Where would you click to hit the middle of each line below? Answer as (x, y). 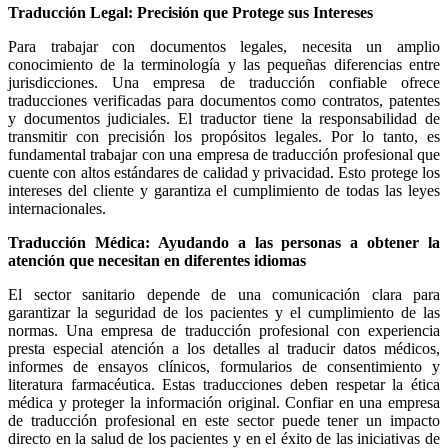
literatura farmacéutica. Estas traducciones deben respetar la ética (224, 385)
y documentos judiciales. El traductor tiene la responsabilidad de (224, 119)
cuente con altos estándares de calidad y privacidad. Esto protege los (224, 173)
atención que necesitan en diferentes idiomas (157, 261)
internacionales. (57, 209)
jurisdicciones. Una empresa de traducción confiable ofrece (224, 83)
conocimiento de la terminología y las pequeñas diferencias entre (224, 65)
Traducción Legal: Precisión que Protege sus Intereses (190, 13)
